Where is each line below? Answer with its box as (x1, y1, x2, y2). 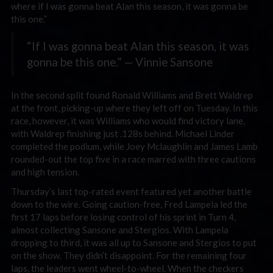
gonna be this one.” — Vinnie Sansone (27, 54, 213, 69)
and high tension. (11, 166, 79, 177)
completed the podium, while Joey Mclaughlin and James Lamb (11, 141, 258, 152)
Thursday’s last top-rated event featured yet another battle (11, 185, 252, 197)
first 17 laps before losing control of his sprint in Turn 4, (11, 211, 236, 222)
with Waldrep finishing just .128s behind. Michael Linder (11, 128, 235, 139)
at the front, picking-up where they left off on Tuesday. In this (11, 102, 258, 113)
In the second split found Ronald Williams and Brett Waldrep (11, 90, 253, 101)
